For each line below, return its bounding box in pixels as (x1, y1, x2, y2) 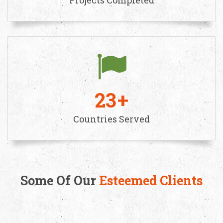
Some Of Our (20, 172, 99, 189)
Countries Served (73, 112, 150, 125)
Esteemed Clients (99, 172, 203, 189)
